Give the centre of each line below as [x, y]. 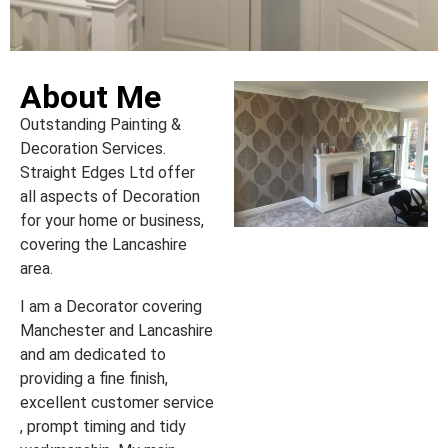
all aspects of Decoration [110, 197]
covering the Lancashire [103, 245]
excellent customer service [117, 403]
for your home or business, [112, 221]
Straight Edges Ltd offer [107, 173]
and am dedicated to [93, 355]
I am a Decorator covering [111, 307]
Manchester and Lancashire [116, 331]
